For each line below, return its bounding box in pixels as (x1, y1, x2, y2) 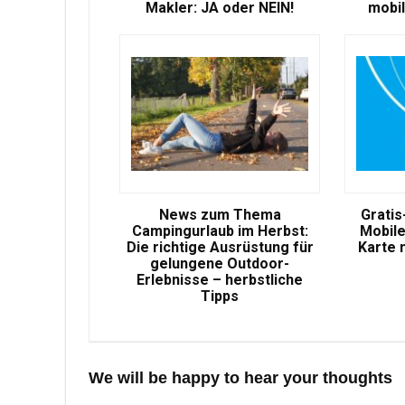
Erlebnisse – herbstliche (137, 271, 304, 288)
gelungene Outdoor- (150, 255, 290, 272)
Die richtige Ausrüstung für (126, 239, 314, 256)
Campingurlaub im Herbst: (131, 222, 308, 240)
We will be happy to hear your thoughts (89, 369, 392, 387)
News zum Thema (158, 206, 281, 223)
